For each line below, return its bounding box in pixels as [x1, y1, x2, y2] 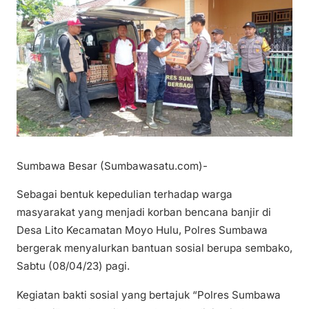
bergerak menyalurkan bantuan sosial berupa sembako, [17, 241, 292, 255]
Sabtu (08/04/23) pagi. [17, 259, 130, 273]
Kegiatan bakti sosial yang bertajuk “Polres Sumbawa [17, 288, 281, 301]
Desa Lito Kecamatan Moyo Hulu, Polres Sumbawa [17, 223, 268, 237]
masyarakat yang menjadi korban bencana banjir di [17, 206, 271, 219]
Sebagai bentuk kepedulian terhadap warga [17, 188, 232, 201]
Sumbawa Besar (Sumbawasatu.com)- [17, 159, 208, 173]
